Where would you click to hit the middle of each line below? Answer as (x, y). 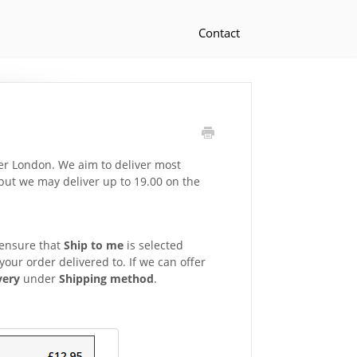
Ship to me (93, 245)
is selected (153, 245)
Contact (219, 33)
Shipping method (106, 279)
